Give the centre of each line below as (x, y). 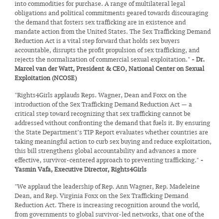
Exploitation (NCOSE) (46, 78)
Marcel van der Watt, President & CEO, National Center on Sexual (109, 69)
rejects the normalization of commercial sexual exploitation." (103, 59)
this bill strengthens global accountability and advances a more (106, 151)
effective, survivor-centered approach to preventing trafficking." (108, 160)
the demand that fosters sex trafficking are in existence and (100, 22)
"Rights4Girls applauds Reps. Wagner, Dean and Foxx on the (101, 95)
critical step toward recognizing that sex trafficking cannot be (103, 114)
